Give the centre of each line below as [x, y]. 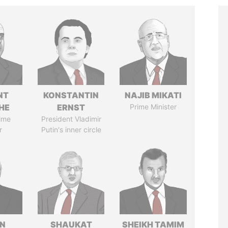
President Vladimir [71, 119]
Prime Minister [153, 107]
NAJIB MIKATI [153, 95]
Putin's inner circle [71, 130]
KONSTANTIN [71, 95]
